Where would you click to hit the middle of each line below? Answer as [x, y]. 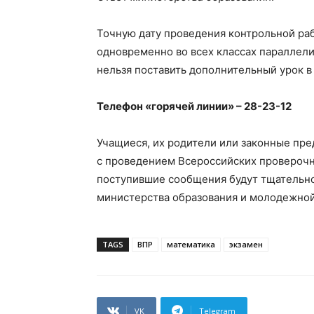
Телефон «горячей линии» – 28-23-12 [194, 106]
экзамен [246, 244]
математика [191, 244]
